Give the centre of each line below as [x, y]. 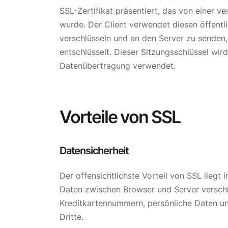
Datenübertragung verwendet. [118, 66]
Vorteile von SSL [120, 117]
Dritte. [72, 217]
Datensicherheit [94, 150]
